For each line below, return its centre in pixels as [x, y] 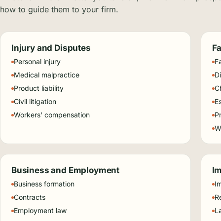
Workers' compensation [52, 115]
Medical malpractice [47, 75]
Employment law [40, 210]
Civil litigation [35, 101]
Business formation [44, 184]
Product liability [39, 88]
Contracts [30, 197]
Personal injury [37, 61]
